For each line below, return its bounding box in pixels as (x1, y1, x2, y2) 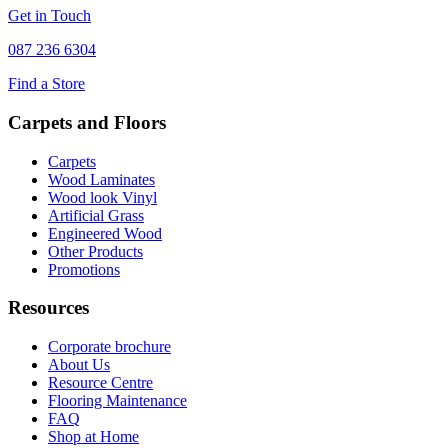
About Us (48, 356, 110, 374)
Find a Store (8, 75, 85, 93)
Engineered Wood (48, 224, 162, 242)
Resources (8, 297, 89, 319)
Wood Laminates (48, 170, 155, 188)
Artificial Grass (48, 206, 144, 224)
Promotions (48, 260, 120, 278)
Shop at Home (48, 428, 139, 446)
